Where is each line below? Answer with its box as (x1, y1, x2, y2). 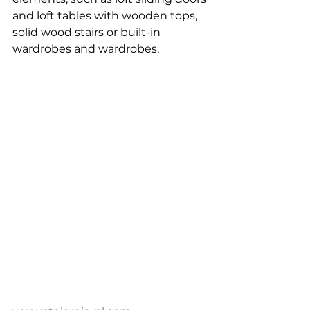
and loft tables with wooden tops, (12, 9, 200, 23)
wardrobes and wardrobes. (12, 42, 159, 56)
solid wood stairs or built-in (12, 26, 163, 39)
